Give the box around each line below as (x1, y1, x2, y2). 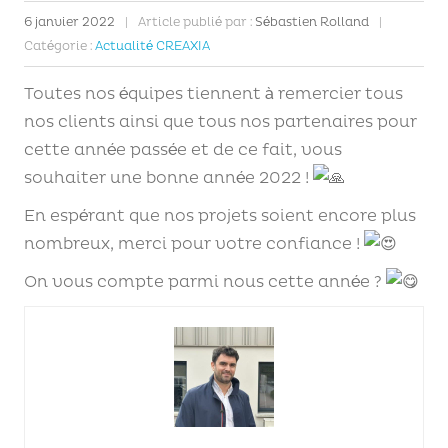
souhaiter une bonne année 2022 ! (24, 168, 313, 188)
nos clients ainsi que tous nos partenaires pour (24, 112, 417, 132)
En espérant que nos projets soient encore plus (24, 206, 416, 226)
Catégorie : (24, 39, 95, 54)
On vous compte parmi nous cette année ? (24, 272, 386, 292)
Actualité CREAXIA (95, 39, 210, 54)
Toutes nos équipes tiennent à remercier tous (24, 84, 403, 104)
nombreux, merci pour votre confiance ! (24, 234, 364, 254)
